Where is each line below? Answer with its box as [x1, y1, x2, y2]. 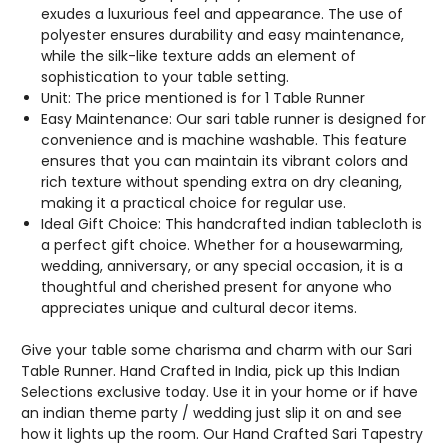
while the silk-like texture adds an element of [41, 45, 356, 66]
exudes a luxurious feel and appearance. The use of [41, 3, 403, 24]
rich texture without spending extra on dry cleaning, [41, 171, 402, 192]
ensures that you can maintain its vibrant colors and [41, 150, 408, 171]
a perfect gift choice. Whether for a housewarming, [41, 234, 403, 255]
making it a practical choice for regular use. [41, 192, 346, 213]
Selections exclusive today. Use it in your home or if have [21, 381, 418, 402]
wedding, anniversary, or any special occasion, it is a [41, 255, 403, 276]
